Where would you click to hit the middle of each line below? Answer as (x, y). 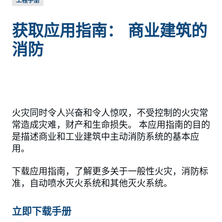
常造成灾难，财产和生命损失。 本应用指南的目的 (111, 125)
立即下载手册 (42, 212)
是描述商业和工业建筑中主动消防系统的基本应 (106, 137)
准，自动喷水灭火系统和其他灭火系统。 (92, 183)
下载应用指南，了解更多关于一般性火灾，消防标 (110, 171)
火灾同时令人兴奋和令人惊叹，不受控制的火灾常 (110, 113)
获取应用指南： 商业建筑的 (110, 31)
